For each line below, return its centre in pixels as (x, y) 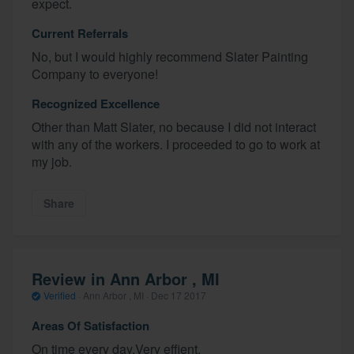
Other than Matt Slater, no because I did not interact (174, 126)
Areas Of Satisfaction (90, 325)
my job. (52, 161)
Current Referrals (80, 33)
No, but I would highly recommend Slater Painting (170, 56)
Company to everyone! (95, 73)
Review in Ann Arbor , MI (126, 279)
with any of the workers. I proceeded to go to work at (176, 144)
